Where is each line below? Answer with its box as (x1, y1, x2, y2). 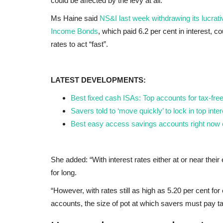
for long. (51, 168, 77, 177)
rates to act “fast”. (51, 39, 108, 48)
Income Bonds (51, 26, 98, 35)
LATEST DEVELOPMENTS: (51, 75, 146, 84)
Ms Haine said (51, 13, 100, 22)
